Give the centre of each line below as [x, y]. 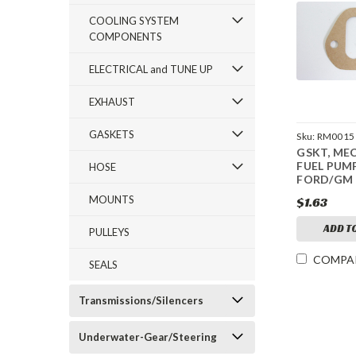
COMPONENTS [126, 37]
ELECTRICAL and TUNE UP [151, 69]
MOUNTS [112, 199]
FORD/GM [325, 180]
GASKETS [112, 134]
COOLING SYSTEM [134, 21]
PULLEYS [109, 232]
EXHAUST [112, 102]
